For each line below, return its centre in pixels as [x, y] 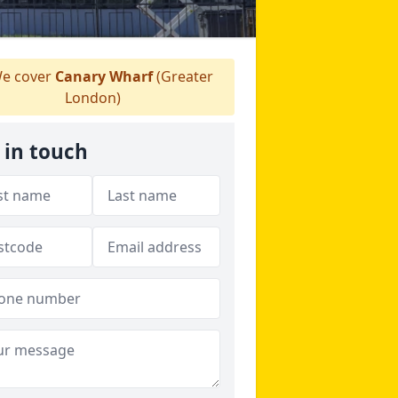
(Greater [183, 76]
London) [92, 98]
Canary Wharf [104, 76]
